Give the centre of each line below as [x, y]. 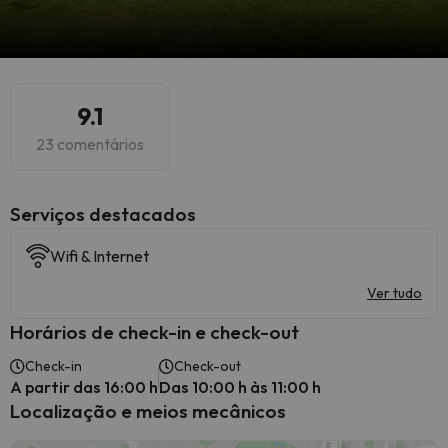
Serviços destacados [103, 214]
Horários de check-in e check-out [154, 332]
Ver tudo [394, 293]
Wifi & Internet [99, 256]
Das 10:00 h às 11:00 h [240, 387]
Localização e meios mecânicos [148, 411]
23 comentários [90, 144]
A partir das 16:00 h [84, 387]
